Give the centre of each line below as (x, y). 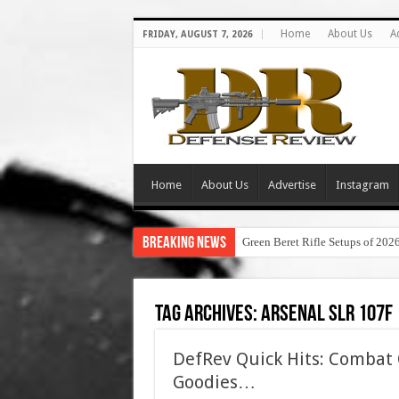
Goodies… (214, 382)
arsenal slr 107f (326, 315)
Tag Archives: (208, 315)
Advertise (292, 185)
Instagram (362, 185)
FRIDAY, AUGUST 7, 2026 (197, 34)
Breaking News (184, 244)
